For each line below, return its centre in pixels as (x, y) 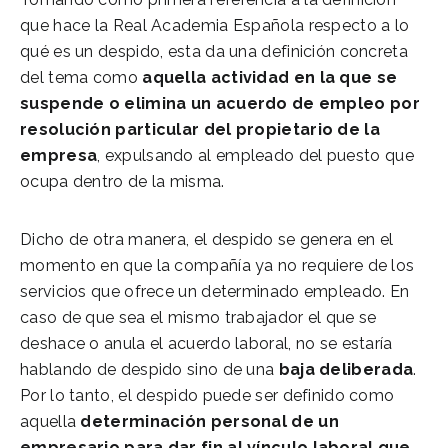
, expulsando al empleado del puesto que (255, 155)
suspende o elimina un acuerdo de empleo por (220, 103)
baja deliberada (344, 369)
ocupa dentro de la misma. (122, 181)
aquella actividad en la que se (267, 77)
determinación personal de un (209, 421)
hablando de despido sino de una (147, 369)
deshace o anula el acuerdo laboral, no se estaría (206, 343)
